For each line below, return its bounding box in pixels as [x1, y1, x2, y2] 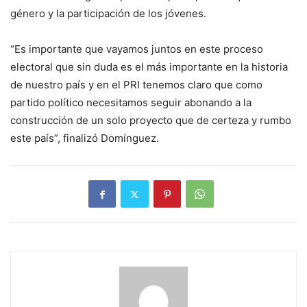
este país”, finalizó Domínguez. [10, 132, 159, 145]
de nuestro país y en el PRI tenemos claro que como [10, 78, 262, 92]
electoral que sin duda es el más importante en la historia [10, 60, 288, 74]
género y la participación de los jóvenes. [10, 7, 206, 21]
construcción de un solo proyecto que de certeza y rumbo [10, 114, 291, 127]
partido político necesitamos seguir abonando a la [10, 96, 251, 110]
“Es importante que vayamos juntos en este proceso [10, 42, 263, 56]
